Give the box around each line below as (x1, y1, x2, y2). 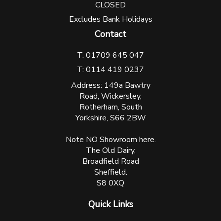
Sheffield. (94, 166, 127, 178)
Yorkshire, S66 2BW (75, 112, 146, 123)
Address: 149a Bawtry (71, 79, 150, 91)
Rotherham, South (79, 101, 142, 112)
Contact (95, 28, 126, 40)
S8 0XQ (97, 177, 124, 188)
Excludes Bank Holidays (69, 13, 152, 25)
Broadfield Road (82, 155, 139, 167)
